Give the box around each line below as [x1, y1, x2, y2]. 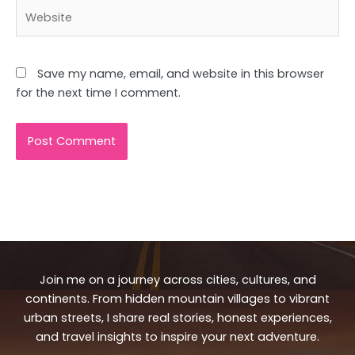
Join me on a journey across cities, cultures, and [39, 271, 316, 288]
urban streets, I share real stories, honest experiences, [23, 309, 332, 326]
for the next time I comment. [16, 85, 181, 101]
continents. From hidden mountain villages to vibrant [25, 290, 330, 307]
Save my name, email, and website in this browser [37, 66, 324, 82]
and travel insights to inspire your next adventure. [36, 328, 319, 345]
